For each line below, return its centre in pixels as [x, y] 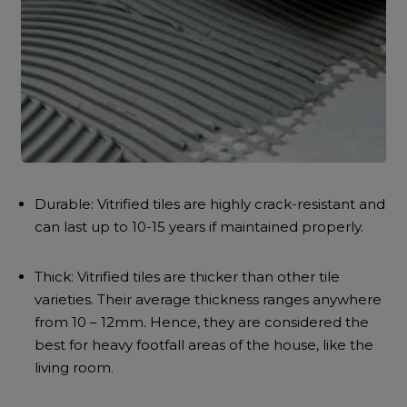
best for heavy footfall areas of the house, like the [204, 345]
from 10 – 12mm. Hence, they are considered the [202, 322]
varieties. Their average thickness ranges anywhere [208, 299]
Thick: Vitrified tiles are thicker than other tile [188, 277]
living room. [74, 367]
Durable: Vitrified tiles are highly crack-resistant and [210, 204]
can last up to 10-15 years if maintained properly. [199, 227]
